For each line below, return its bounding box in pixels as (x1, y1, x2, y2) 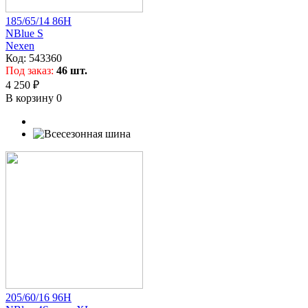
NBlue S (5, 27, 43, 39)
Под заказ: (5, 64, 56, 76)
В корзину (5, 91, 56, 104)
